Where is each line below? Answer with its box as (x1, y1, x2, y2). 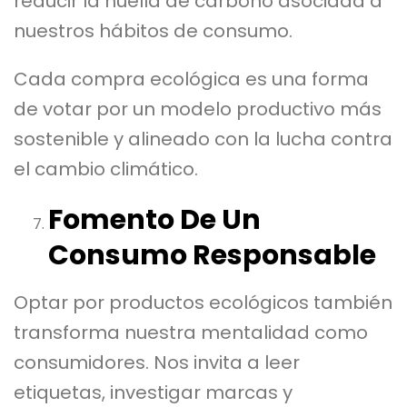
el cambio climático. (14, 155, 198, 182)
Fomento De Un (47, 200, 261, 239)
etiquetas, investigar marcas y (14, 379, 293, 405)
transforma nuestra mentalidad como (14, 319, 368, 345)
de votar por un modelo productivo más (14, 95, 382, 122)
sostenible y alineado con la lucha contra (14, 125, 392, 152)
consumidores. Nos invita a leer (14, 349, 300, 375)
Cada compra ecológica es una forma (14, 65, 369, 92)
